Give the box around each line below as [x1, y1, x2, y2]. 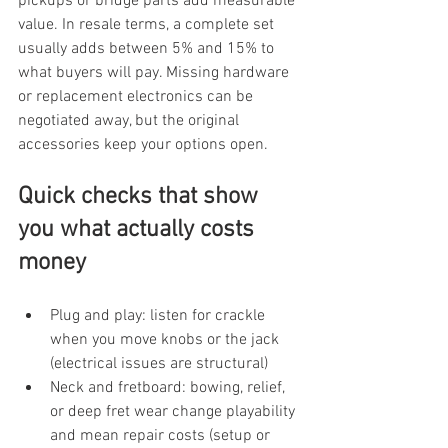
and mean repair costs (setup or [50, 425, 274, 446]
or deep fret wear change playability [50, 401, 299, 422]
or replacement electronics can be [18, 86, 257, 107]
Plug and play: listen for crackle [50, 305, 269, 326]
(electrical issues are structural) [50, 353, 268, 374]
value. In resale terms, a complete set [18, 14, 278, 35]
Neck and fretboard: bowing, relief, [50, 377, 289, 398]
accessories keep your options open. [18, 134, 268, 155]
